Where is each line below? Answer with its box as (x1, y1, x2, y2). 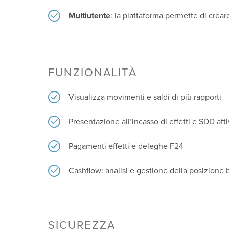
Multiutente (68, 10, 111, 21)
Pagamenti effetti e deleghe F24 (68, 141, 184, 151)
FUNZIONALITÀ (48, 65, 138, 79)
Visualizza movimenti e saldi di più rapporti (68, 91, 222, 102)
